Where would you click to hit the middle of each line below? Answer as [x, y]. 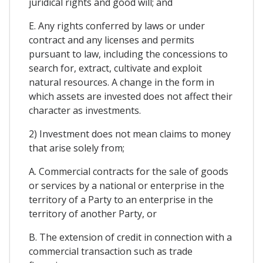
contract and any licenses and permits [112, 40]
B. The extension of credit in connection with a [130, 237]
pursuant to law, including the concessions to [128, 54]
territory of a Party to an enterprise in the [121, 200]
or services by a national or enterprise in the [127, 186]
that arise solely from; [77, 148]
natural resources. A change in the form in [122, 82]
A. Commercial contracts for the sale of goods [129, 172]
